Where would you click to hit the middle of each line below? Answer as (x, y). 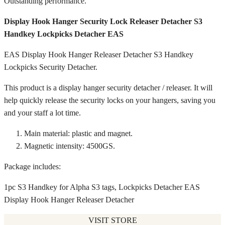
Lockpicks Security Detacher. (51, 67)
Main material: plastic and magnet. (78, 133)
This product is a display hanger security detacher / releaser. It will (108, 87)
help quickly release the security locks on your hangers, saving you (110, 100)
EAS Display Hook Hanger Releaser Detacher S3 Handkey (99, 54)
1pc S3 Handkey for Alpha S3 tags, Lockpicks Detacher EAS (102, 187)
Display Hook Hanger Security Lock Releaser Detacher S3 (103, 21)
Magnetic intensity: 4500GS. (70, 146)
